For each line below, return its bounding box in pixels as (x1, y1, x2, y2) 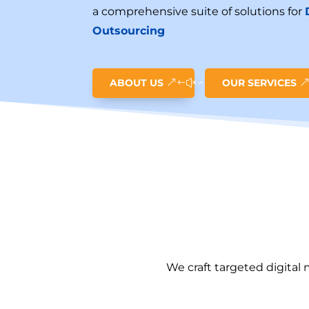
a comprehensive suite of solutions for (92, 4, 306, 18)
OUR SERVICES (222, 77, 297, 90)
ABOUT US (110, 77, 164, 90)
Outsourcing (92, 23, 166, 37)
